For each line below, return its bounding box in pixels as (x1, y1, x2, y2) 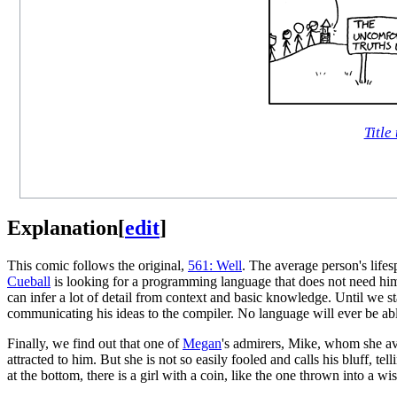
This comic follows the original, (7, 257, 188, 273)
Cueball (7, 273, 51, 289)
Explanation (7, 215, 118, 239)
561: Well (188, 257, 242, 273)
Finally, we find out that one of (7, 335, 183, 351)
